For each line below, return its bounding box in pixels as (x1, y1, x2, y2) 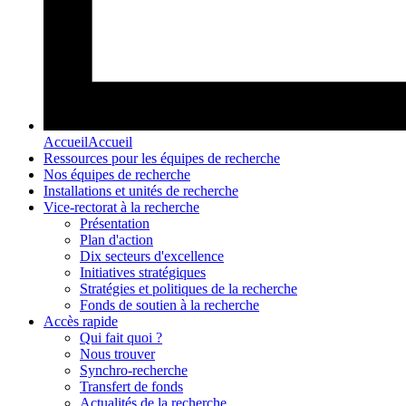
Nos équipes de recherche (43, 167, 190, 183)
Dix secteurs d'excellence (80, 248, 224, 265)
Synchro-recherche (80, 362, 188, 379)
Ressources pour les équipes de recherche (43, 150, 280, 167)
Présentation (80, 216, 150, 232)
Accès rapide (43, 314, 118, 330)
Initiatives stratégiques (80, 265, 206, 281)
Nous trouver (80, 346, 155, 362)
